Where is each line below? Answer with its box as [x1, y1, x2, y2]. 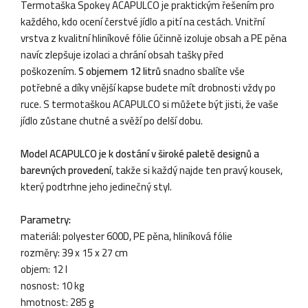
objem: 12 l [21, 258, 67, 279]
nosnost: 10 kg [21, 275, 85, 296]
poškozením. [21, 60, 78, 81]
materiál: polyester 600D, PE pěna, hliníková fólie [21, 225, 232, 246]
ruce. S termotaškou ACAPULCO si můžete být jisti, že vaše [21, 93, 278, 114]
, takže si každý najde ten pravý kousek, [111, 159, 283, 180]
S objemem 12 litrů [78, 60, 161, 81]
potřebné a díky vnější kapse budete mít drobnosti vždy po [21, 77, 276, 98]
